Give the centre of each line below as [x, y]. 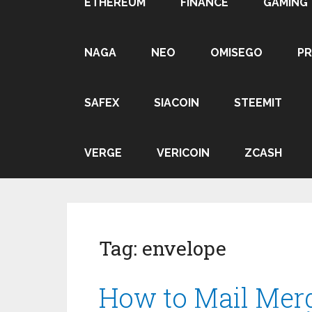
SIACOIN [177, 103]
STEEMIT [258, 103]
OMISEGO [236, 53]
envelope [184, 248]
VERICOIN [183, 153]
